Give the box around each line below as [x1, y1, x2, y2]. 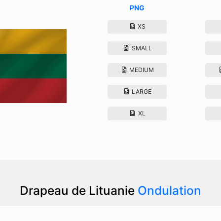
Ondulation [138, 183, 201, 198]
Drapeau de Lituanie [20, 183, 138, 198]
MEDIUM [128, 66, 154, 74]
